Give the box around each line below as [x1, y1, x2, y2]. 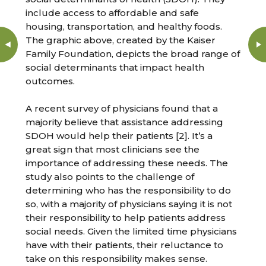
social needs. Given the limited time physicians [26, 226, 237, 237]
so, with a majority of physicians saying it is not [26, 198, 233, 210]
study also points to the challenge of [26, 171, 195, 183]
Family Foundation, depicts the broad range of [26, 48, 240, 60]
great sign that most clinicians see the [26, 144, 200, 156]
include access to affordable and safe [26, 7, 199, 19]
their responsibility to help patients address [26, 212, 226, 224]
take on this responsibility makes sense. [26, 253, 208, 265]
